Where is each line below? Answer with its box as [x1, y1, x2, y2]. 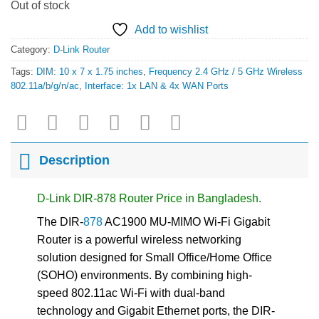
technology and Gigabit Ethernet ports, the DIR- [36, 304, 275, 317]
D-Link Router [53, 43, 110, 55]
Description [39, 153, 110, 168]
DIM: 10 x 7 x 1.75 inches [36, 66, 143, 77]
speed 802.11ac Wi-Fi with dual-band [36, 286, 225, 299]
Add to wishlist [135, 23, 208, 36]
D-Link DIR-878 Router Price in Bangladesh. [36, 192, 261, 204]
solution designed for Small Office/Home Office [36, 251, 272, 263]
